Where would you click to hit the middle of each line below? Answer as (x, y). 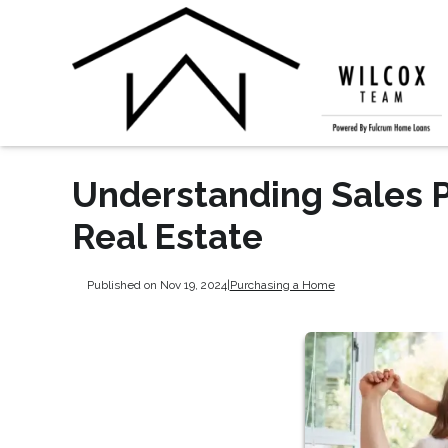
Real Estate (167, 236)
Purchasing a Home (282, 284)
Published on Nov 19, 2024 (156, 284)
